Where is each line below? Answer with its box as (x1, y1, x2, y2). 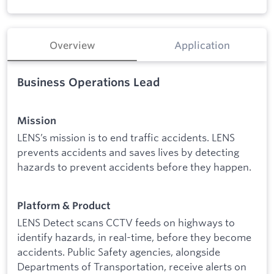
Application (174, 39, 230, 52)
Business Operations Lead (17, 75, 160, 89)
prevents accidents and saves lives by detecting (17, 146, 239, 159)
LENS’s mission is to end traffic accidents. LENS (17, 131, 235, 144)
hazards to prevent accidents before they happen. (17, 160, 251, 174)
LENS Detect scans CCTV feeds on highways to (17, 216, 235, 229)
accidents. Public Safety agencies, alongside (17, 245, 220, 259)
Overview (49, 39, 95, 52)
